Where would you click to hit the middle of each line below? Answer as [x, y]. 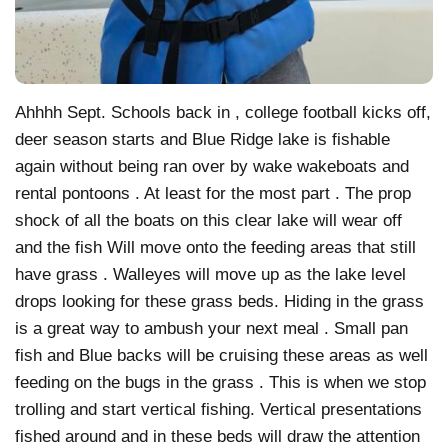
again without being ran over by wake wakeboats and [212, 166]
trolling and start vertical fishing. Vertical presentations [218, 409]
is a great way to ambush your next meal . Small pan [211, 328]
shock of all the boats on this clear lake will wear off [208, 220]
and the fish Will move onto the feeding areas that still [215, 247]
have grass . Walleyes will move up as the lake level [210, 274]
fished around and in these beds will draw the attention [217, 436]
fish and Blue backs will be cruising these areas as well [221, 355]
